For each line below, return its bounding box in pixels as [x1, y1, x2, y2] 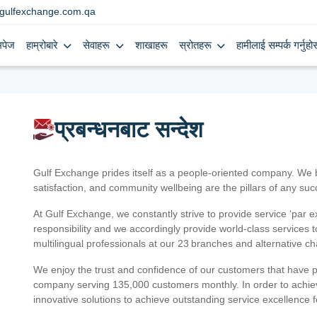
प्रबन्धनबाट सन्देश [54, 117, 203, 142]
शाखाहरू [134, 40, 168, 51]
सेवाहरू [83, 40, 113, 51]
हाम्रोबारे [26, 40, 62, 51]
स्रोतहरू [178, 40, 214, 51]
